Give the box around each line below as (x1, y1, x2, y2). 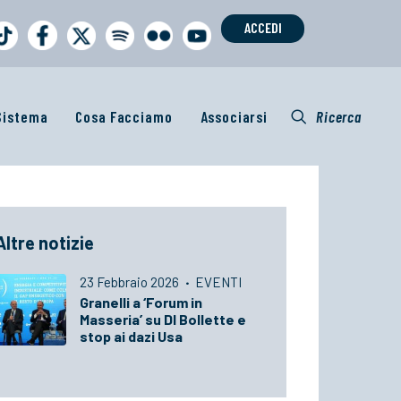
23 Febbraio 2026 (80, 274, 182, 290)
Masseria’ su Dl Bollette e (80, 311, 246, 328)
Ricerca (316, 107, 362, 125)
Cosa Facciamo (75, 107, 173, 125)
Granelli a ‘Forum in (80, 294, 202, 311)
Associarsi (200, 107, 268, 125)
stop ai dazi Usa (80, 328, 183, 345)
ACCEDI (244, 19, 282, 36)
